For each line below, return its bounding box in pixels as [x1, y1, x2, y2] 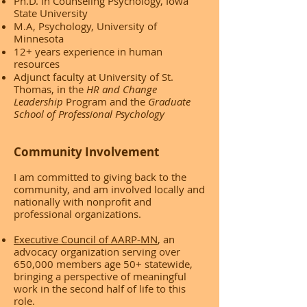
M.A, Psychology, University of [14, 19, 157, 33]
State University [14, 6, 88, 20]
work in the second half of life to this [14, 282, 186, 295]
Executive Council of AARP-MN [14, 232, 158, 246]
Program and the [63, 95, 148, 108]
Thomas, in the [14, 82, 86, 96]
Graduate [148, 95, 191, 108]
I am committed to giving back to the [14, 170, 186, 184]
